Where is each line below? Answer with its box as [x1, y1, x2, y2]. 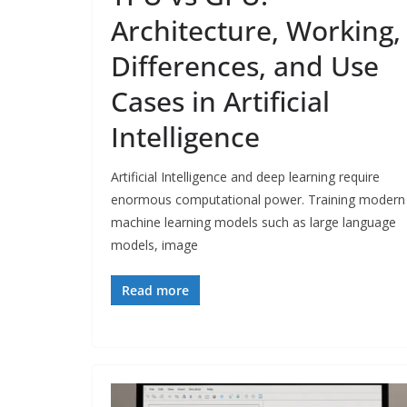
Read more [122, 282, 189, 300]
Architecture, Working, [111, 12, 401, 50]
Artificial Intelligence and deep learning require [111, 168, 380, 186]
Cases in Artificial [111, 83, 330, 121]
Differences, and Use [111, 47, 379, 85]
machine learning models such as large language [111, 213, 396, 232]
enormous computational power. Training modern [111, 191, 405, 209]
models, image [111, 236, 198, 254]
